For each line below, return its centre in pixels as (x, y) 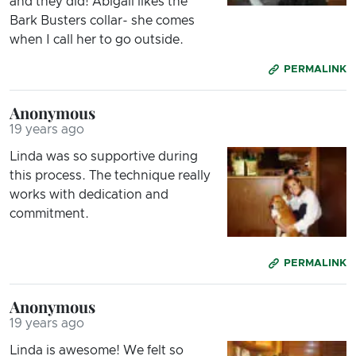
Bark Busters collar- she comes (102, 21)
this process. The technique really (110, 176)
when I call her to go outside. (97, 40)
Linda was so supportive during (104, 157)
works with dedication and (89, 195)
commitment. (49, 214)
